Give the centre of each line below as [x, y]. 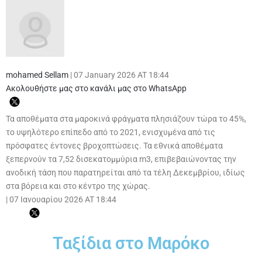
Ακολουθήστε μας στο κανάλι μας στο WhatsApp [96, 88]
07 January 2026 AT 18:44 [121, 75]
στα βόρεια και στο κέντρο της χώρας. [78, 186]
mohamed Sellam [37, 75]
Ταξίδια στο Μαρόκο [131, 243]
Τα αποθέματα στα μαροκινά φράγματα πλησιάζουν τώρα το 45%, [126, 118]
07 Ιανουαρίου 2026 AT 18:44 [63, 199]
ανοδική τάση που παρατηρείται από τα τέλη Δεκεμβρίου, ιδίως [125, 172]
